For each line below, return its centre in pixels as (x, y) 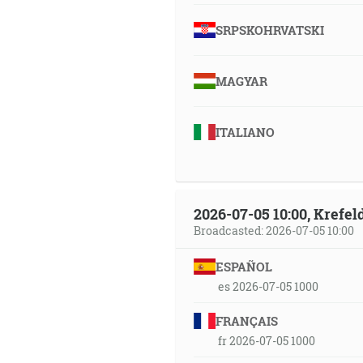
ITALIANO (245, 132)
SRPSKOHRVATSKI (269, 30)
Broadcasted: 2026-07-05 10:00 (274, 231)
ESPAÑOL (243, 267)
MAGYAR (241, 81)
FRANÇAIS (246, 321)
